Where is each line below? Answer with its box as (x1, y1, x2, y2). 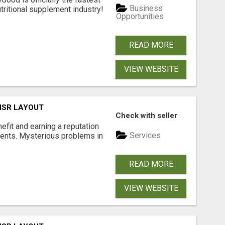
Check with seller (116, 111, 178, 121)
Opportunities (116, 12, 164, 22)
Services (128, 130, 161, 140)
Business (128, 3, 163, 13)
